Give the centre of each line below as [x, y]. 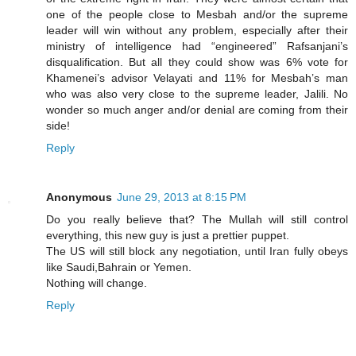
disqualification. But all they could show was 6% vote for [197, 62]
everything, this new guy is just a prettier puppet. [168, 235]
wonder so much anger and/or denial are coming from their [197, 110]
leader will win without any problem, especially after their [197, 31]
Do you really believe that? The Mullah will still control [197, 219]
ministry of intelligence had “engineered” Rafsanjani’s [197, 46]
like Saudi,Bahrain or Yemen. [119, 267]
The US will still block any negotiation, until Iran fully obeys [197, 251]
